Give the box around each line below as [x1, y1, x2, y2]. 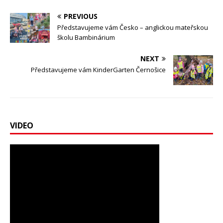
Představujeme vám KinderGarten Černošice [31, 65, 166, 74]
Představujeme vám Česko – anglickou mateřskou [57, 22, 208, 32]
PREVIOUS [64, 11, 98, 21]
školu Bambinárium [57, 32, 115, 42]
